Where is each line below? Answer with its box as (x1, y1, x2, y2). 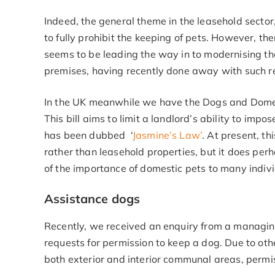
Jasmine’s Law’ (132, 129, 203, 141)
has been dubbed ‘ (44, 129, 133, 141)
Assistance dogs (44, 191, 141, 206)
